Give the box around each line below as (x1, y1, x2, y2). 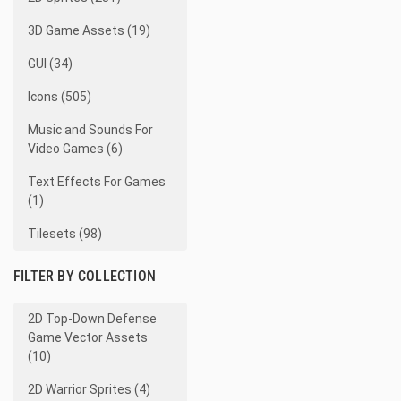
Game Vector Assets (28, 330, 148, 345)
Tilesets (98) (28, 226, 102, 241)
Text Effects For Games (28, 175, 166, 189)
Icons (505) (28, 90, 91, 104)
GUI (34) (28, 56, 73, 71)
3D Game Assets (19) (28, 23, 150, 38)
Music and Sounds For (28, 123, 153, 137)
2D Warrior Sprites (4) (28, 382, 150, 397)
